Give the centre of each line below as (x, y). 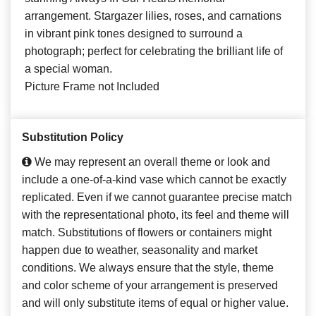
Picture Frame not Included (92, 86)
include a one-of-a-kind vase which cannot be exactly (154, 179)
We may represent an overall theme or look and (151, 162)
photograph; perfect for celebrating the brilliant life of (154, 51)
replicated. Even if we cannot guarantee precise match (157, 197)
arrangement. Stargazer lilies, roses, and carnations (153, 16)
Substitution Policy (73, 137)
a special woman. (68, 68)
